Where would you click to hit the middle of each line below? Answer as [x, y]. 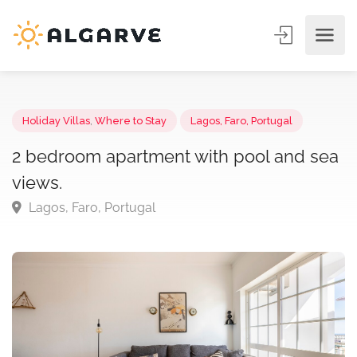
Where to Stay [142, 131]
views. [40, 198]
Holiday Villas [61, 131]
